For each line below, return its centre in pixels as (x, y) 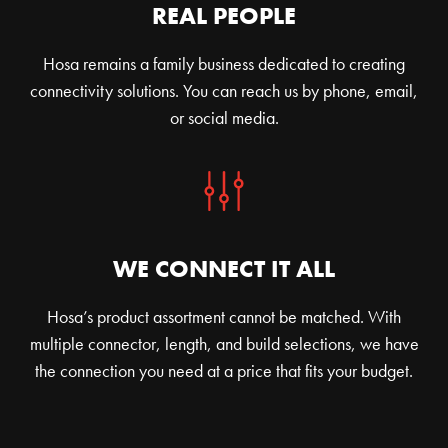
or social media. (224, 117)
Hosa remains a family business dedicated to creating (224, 63)
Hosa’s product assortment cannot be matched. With (224, 316)
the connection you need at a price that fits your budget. (224, 370)
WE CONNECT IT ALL (224, 268)
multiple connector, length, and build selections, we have (224, 343)
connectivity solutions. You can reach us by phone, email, (224, 90)
